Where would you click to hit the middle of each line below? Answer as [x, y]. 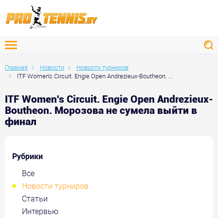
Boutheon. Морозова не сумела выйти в [101, 110]
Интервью [40, 211]
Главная [16, 67]
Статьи [35, 199]
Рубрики [27, 156]
